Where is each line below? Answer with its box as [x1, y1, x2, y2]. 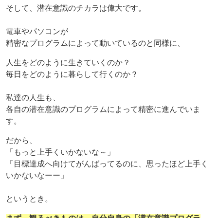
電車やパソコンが [6, 27, 68, 36]
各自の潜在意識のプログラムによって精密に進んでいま [6, 105, 200, 114]
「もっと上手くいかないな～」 [6, 148, 115, 157]
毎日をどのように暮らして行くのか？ [6, 70, 138, 79]
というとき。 [6, 195, 53, 203]
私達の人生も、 [6, 93, 60, 102]
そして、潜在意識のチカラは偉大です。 [6, 4, 146, 13]
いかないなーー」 [6, 171, 68, 180]
